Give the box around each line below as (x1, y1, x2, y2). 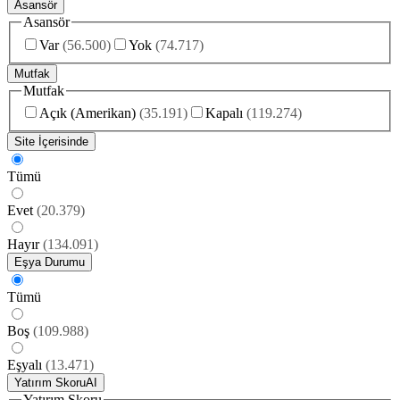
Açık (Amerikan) (39, 105, 136, 121)
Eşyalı (7, 357, 42, 373)
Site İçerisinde (14, 135, 88, 149)
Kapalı (205, 105, 243, 121)
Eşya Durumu (14, 255, 85, 270)
